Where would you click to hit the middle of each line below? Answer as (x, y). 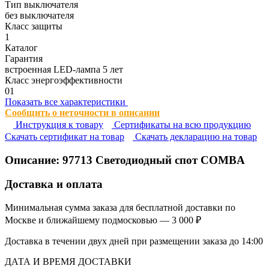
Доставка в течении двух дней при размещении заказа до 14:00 (134, 241)
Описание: (34, 160)
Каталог (21, 47)
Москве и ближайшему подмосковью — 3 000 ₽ (103, 220)
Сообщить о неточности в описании (82, 112)
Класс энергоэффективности (64, 80)
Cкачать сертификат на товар (65, 136)
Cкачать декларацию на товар (195, 136)
